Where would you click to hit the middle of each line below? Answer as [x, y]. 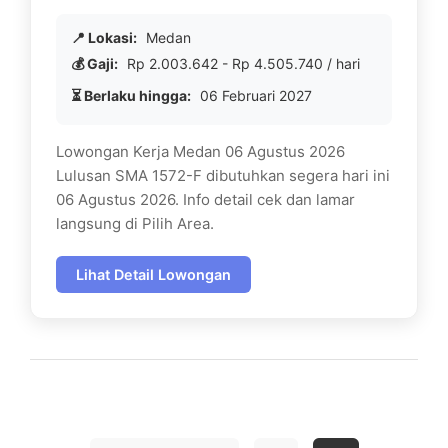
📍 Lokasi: [104, 37]
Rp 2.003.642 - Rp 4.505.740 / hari [241, 63]
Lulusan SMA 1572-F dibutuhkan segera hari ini [223, 175]
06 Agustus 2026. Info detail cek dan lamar [205, 199]
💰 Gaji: [94, 63]
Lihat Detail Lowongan [153, 274]
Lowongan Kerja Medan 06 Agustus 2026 [200, 151]
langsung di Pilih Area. [135, 223]
